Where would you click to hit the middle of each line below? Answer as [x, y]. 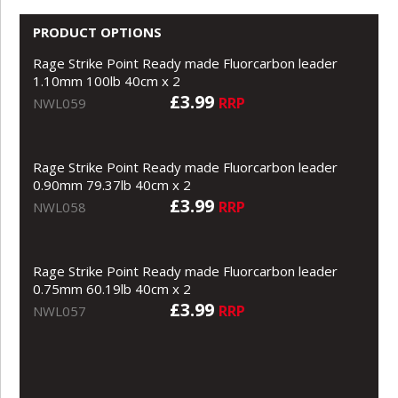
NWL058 [60, 207]
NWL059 [60, 103]
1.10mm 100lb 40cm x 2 [107, 80]
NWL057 [60, 310]
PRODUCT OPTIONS [98, 32]
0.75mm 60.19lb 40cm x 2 [112, 288]
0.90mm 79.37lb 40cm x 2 [112, 184]
